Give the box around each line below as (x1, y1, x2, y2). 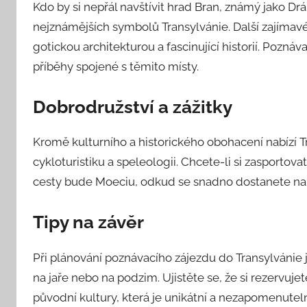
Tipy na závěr (33, 212, 144, 233)
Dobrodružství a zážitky (33, 96, 232, 117)
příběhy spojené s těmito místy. (33, 59, 199, 73)
